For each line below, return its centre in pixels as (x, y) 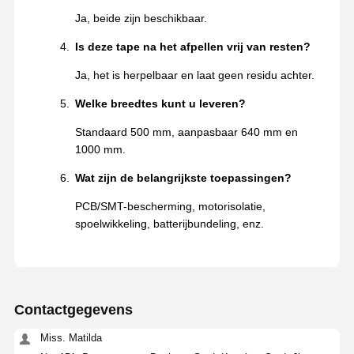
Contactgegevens (73, 309)
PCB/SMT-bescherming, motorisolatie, (170, 207)
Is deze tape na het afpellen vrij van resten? (192, 47)
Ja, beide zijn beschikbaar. (141, 19)
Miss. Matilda (71, 338)
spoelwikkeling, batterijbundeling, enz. (169, 224)
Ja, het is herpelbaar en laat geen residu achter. (194, 75)
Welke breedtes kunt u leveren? (160, 104)
